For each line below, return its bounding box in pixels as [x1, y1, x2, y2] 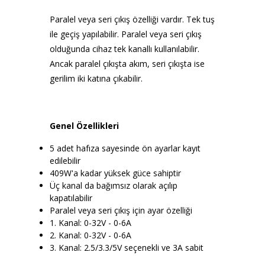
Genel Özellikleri [50, 119, 121, 131]
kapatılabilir [50, 192, 92, 203]
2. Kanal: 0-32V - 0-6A [50, 229, 131, 241]
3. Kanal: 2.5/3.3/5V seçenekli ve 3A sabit [50, 241, 203, 253]
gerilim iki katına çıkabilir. [50, 72, 143, 84]
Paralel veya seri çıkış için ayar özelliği [50, 204, 192, 216]
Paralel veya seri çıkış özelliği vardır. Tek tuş [50, 13, 215, 25]
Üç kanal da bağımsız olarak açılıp [50, 179, 177, 191]
